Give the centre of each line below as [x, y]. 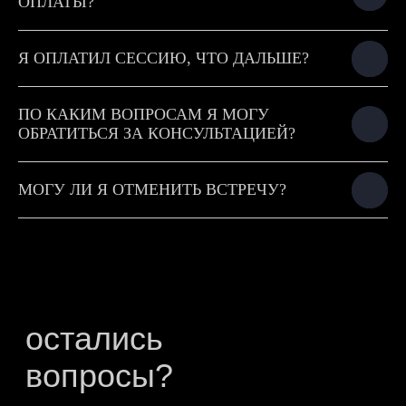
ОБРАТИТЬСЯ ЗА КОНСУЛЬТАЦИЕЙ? [157, 133]
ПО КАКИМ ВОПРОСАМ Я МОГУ [144, 114]
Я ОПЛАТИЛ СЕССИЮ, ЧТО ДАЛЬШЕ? [164, 58]
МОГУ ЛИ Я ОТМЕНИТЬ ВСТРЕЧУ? [152, 189]
